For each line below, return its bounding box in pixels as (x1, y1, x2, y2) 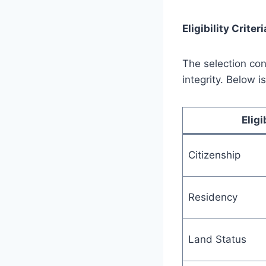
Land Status (188, 233, 246, 245)
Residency (188, 191, 237, 203)
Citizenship (188, 148, 240, 161)
